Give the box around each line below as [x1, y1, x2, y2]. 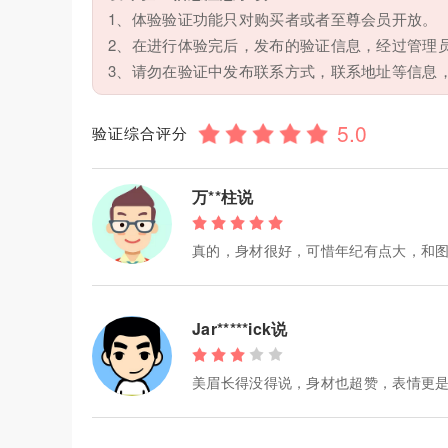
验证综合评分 [92, 122, 188, 144]
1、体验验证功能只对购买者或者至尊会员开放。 [108, 8, 438, 30]
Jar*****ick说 [192, 317, 288, 341]
